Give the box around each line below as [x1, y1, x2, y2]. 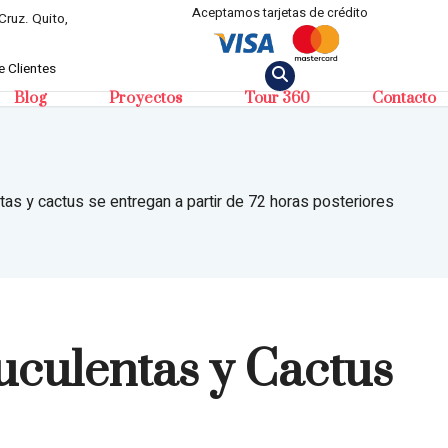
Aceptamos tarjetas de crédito [192, 4, 368, 22]
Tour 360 [244, 89, 311, 108]
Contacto [372, 89, 436, 108]
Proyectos [109, 89, 183, 108]
